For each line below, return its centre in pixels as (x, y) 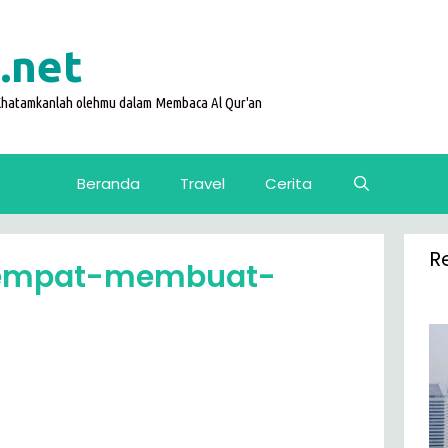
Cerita (288, 183)
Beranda (108, 183)
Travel (202, 183)
